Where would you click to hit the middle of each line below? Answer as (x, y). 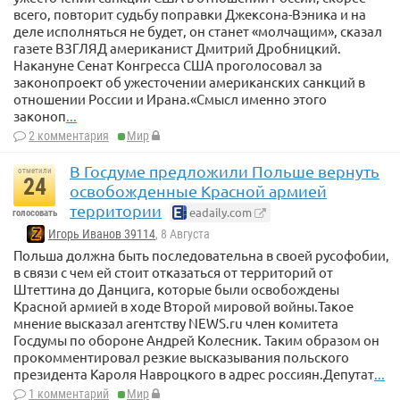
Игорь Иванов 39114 (102, 234)
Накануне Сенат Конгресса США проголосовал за (168, 65)
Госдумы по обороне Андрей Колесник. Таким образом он (196, 339)
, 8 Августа (183, 234)
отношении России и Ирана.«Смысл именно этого (170, 99)
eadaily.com (219, 212)
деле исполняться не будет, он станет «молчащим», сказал (198, 31)
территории (116, 211)
